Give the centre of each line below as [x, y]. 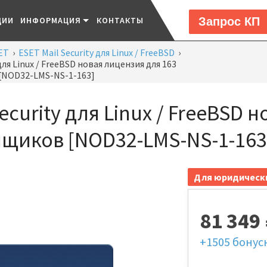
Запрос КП [229, 21]
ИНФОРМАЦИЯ [51, 20]
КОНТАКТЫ [120, 20]
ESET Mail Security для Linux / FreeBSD [97, 52]
